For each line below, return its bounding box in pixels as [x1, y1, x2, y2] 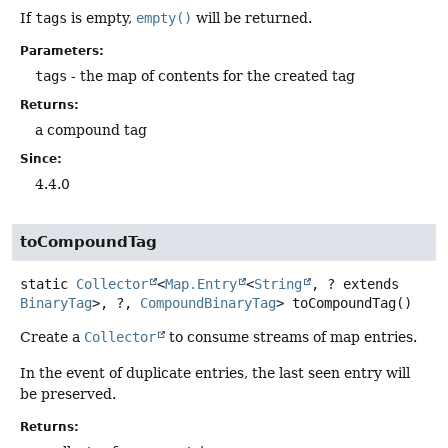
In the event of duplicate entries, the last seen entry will [20, 364, 410, 381]
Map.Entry [165, 276, 237, 293]
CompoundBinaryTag [140, 295, 276, 312]
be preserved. [20, 385, 116, 402]
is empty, [67, 9, 136, 26]
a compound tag [35, 122, 147, 138]
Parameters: [20, 44, 104, 58]
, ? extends [311, 276, 399, 293]
